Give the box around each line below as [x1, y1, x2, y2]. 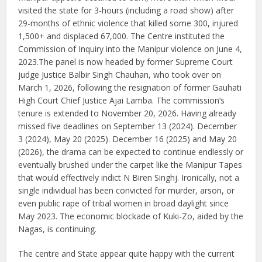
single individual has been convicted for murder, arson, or [18, 185, 235, 196]
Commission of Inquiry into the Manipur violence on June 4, [18, 43, 243, 55]
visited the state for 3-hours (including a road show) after [18, 5, 235, 16]
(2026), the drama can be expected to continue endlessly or [18, 146, 244, 158]
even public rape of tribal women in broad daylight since [18, 198, 229, 209]
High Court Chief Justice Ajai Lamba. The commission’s [18, 95, 225, 106]
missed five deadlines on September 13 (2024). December [18, 120, 237, 132]
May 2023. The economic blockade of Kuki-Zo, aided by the [18, 211, 244, 222]
